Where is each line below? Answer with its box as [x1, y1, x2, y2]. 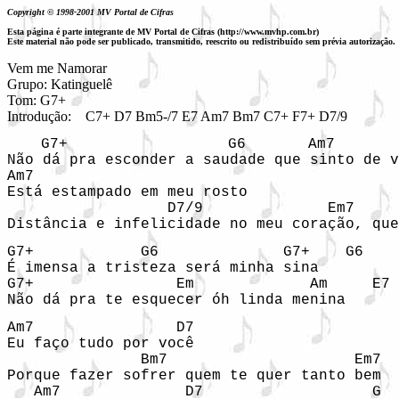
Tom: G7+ [7, 93, 66, 108]
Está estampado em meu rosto [7, 184, 248, 200]
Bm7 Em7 [7, 352, 381, 368]
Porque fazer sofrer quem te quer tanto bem [7, 368, 381, 384]
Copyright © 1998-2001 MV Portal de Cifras [7, 7, 179, 17]
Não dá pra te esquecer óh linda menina [7, 292, 346, 308]
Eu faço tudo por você [7, 336, 194, 352]
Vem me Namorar [7, 61, 107, 76]
